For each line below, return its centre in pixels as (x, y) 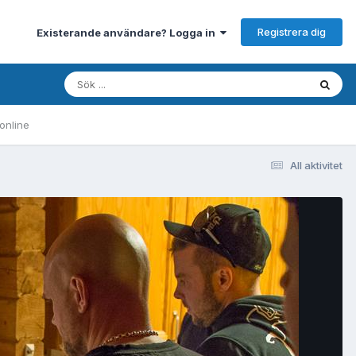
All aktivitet (316, 165)
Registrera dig (292, 31)
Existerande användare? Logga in (128, 32)
